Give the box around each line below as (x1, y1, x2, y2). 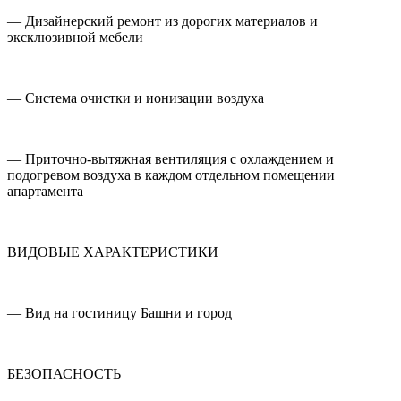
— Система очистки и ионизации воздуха (7, 90, 264, 107)
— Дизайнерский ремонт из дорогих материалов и (7, 13, 318, 30)
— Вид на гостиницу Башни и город (7, 305, 232, 321)
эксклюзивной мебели (7, 30, 143, 46)
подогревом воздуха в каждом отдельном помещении (7, 167, 335, 183)
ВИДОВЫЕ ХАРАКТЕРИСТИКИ (7, 244, 218, 260)
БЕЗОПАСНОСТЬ (7, 366, 121, 382)
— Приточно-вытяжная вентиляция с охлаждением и (7, 151, 334, 167)
